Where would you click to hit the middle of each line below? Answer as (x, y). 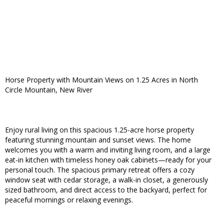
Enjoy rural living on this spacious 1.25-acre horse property (99, 130)
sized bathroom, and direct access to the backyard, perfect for (106, 190)
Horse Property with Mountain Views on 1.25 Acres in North (101, 80)
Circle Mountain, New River (49, 90)
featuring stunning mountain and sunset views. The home (98, 140)
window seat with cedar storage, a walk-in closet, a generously (106, 180)
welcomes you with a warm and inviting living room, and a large (108, 150)
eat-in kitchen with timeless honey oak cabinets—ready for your (108, 160)
